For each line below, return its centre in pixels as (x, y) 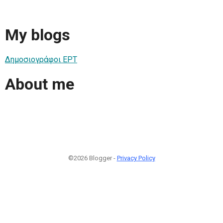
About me (40, 84)
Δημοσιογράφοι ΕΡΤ (41, 59)
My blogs (38, 35)
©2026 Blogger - (92, 158)
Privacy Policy (136, 158)
